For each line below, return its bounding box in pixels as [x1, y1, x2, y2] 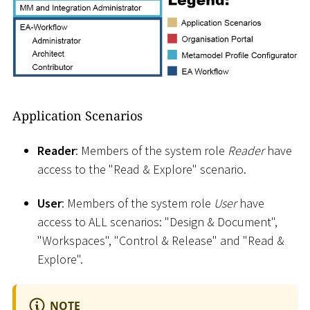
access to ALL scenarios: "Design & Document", [37, 214, 277, 230]
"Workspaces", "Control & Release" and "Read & [37, 232, 284, 249]
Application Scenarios [12, 107, 143, 125]
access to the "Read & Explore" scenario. [37, 161, 246, 177]
